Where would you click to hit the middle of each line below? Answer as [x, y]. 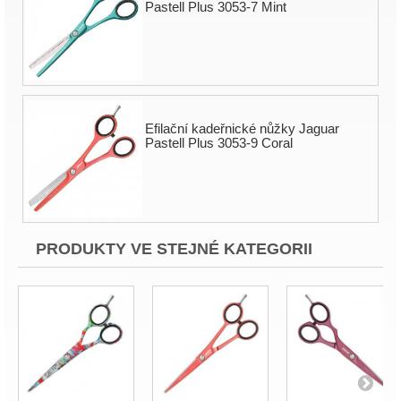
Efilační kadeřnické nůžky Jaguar [242, 129]
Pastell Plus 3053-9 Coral [218, 143]
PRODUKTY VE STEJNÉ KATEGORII [174, 248]
